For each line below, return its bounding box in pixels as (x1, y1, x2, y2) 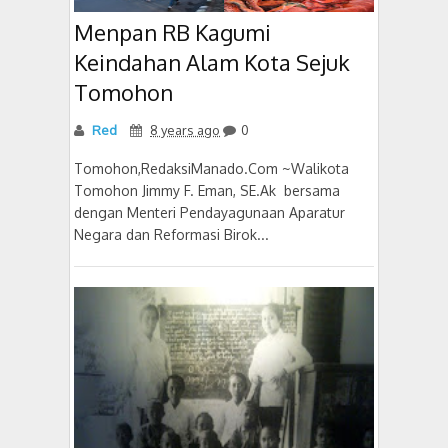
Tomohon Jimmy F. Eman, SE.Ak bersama (74, 181, 340, 199)
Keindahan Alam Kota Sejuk (74, 47, 350, 76)
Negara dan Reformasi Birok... (74, 225, 269, 243)
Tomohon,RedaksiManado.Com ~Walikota (74, 159, 349, 177)
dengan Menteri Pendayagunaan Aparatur (74, 203, 345, 221)
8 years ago (150, 121, 220, 138)
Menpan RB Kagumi (74, 17, 271, 46)
